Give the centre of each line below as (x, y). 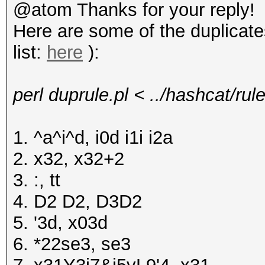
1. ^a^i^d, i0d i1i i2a (93, 138)
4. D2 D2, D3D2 (77, 201)
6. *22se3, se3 (72, 244)
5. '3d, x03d (60, 223)
